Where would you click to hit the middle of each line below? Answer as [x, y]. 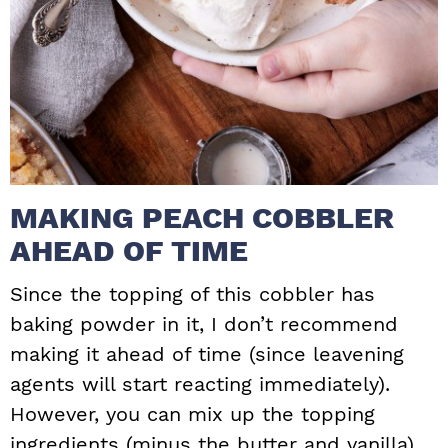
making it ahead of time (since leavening [207, 354]
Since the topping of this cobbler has [192, 294]
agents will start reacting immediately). [203, 384]
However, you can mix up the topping [192, 414]
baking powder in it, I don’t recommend [204, 324]
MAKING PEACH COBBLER [202, 218]
